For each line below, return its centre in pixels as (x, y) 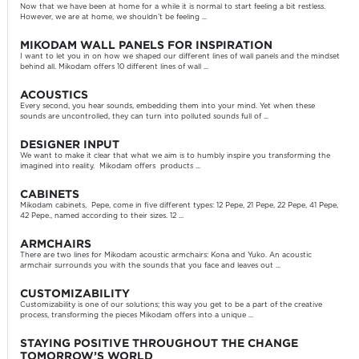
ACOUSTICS (54, 95)
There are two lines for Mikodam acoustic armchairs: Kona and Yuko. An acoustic (165, 256)
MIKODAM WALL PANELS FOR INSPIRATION (146, 45)
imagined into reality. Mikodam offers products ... (110, 167)
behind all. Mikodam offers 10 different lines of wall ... (114, 67)
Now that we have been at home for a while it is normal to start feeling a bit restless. (172, 7)
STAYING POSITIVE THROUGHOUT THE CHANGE (159, 343)
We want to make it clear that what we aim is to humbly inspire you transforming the (175, 156)
